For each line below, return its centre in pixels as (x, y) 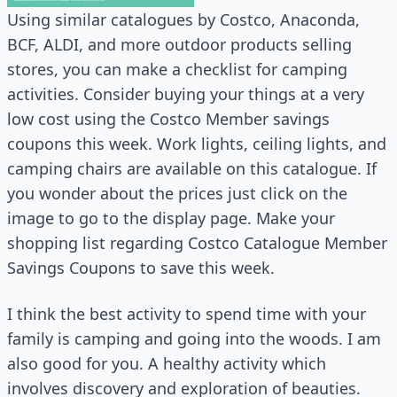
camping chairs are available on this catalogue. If (192, 168)
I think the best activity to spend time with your (187, 314)
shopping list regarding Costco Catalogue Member (197, 243)
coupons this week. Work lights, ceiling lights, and (197, 144)
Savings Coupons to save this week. (141, 268)
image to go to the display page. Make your (171, 218)
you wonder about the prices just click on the (177, 193)
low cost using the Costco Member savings (168, 119)
